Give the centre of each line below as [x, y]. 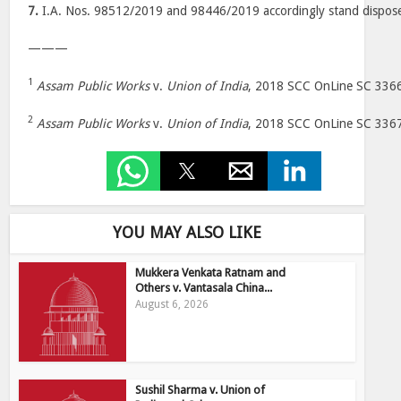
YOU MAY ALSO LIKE [187, 232]
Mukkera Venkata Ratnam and [211, 273]
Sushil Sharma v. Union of [200, 389]
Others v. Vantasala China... [204, 288]
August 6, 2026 [172, 304]
